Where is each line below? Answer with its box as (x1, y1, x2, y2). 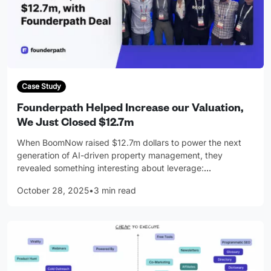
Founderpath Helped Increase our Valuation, (17, 103, 243, 116)
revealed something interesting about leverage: (17, 163, 204, 174)
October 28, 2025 (17, 185, 89, 196)
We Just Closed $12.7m (17, 118, 134, 131)
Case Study (21, 81, 61, 91)
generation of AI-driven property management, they (17, 150, 223, 161)
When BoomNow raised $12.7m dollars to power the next (17, 137, 241, 148)
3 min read (94, 185, 136, 196)
